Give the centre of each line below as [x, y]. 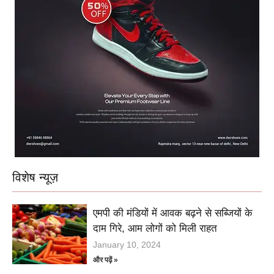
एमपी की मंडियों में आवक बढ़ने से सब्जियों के [173, 213]
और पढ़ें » [106, 260]
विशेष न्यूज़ [35, 177]
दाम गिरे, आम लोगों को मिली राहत [155, 229]
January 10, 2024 [127, 245]
